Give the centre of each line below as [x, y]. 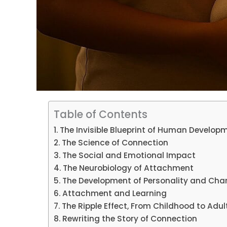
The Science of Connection [115, 143]
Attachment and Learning [115, 193]
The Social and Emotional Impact [129, 155]
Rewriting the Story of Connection [130, 219]
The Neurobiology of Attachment [128, 168]
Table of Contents [101, 114]
